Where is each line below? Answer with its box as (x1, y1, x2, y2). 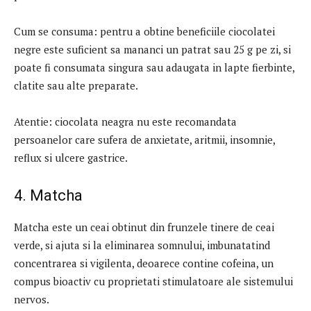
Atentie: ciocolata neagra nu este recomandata (14, 114, 237, 128)
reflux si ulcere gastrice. (14, 150, 128, 165)
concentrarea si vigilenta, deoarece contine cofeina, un (14, 255, 274, 270)
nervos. (14, 292, 49, 306)
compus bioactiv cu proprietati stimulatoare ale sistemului (14, 274, 293, 288)
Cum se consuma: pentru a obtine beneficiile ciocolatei (14, 24, 275, 38)
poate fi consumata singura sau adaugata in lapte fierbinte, (14, 60, 294, 74)
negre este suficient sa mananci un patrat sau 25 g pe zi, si (14, 42, 291, 56)
